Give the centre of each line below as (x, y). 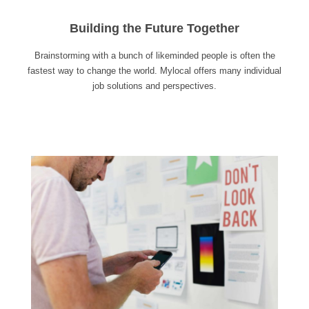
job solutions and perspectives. (154, 86)
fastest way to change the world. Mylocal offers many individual (154, 70)
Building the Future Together (154, 28)
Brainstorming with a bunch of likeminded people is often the (154, 55)
